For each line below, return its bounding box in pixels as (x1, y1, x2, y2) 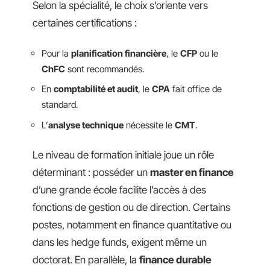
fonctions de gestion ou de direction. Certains (33, 201, 230, 213)
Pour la (42, 47, 71, 59)
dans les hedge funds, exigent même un (33, 236, 207, 248)
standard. (42, 99, 78, 110)
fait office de (170, 83, 222, 95)
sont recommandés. (65, 63, 145, 75)
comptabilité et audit (54, 83, 138, 95)
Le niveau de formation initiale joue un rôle (33, 149, 214, 161)
